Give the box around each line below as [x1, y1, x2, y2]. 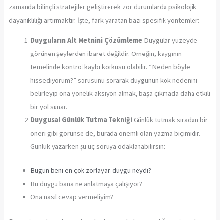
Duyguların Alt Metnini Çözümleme [30, 36, 142, 45]
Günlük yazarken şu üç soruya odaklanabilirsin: [30, 142, 165, 151]
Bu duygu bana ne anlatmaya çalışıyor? [30, 179, 142, 189]
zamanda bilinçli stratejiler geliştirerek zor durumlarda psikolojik [8, 2, 196, 11]
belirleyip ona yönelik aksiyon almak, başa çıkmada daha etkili [30, 89, 210, 98]
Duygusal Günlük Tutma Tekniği [30, 115, 132, 125]
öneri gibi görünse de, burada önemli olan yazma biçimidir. [30, 129, 200, 138]
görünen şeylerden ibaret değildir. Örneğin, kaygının [30, 49, 182, 58]
